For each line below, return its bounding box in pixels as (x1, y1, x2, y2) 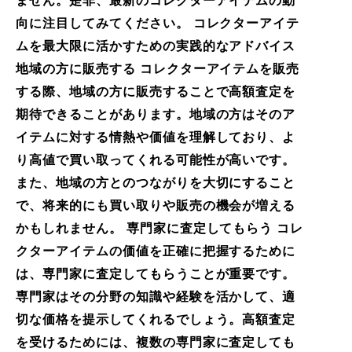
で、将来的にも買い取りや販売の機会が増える (16, 198, 296, 212)
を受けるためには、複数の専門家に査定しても (16, 335, 296, 349)
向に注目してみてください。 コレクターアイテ (16, 16, 300, 30)
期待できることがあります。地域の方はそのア (16, 107, 296, 121)
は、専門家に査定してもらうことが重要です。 (16, 266, 296, 280)
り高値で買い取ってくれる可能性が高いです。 (16, 152, 296, 167)
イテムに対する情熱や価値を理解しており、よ (16, 130, 296, 144)
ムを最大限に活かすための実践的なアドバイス (16, 38, 296, 53)
